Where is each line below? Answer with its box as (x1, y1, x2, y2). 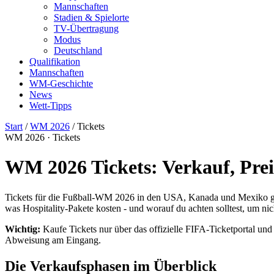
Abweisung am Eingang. (5, 234, 101, 245)
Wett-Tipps (29, 100, 72, 111)
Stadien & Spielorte (54, 12, 129, 23)
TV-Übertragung (54, 23, 119, 34)
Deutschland (54, 45, 102, 56)
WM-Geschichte (29, 78, 93, 89)
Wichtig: (5, 223, 40, 234)
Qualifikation (29, 56, 80, 67)
